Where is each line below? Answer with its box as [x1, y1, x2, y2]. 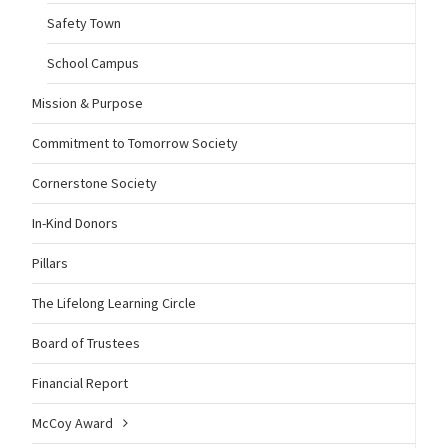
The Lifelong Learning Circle [31, 294, 196, 313]
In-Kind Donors [31, 214, 118, 233]
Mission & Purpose [31, 94, 143, 113]
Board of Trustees [31, 334, 140, 353]
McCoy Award [31, 414, 113, 433]
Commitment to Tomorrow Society [31, 134, 238, 153]
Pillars [31, 254, 68, 273]
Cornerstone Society [31, 174, 157, 193]
